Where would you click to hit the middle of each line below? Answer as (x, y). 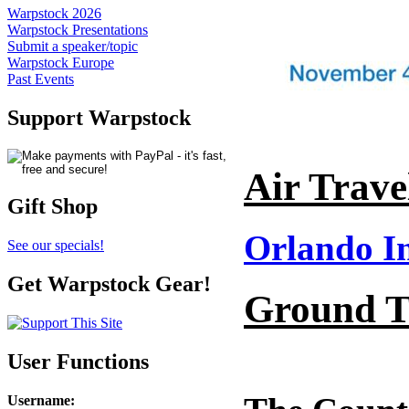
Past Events (41, 79)
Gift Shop (52, 207)
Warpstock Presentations (78, 30)
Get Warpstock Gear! (109, 283)
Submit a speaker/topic (73, 47)
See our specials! (56, 246)
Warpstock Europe (61, 63)
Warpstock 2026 (54, 14)
